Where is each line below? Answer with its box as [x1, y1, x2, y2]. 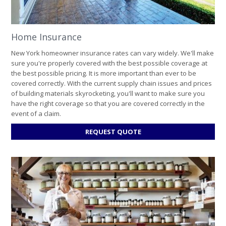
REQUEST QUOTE [85, 127, 141, 136]
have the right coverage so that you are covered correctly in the [11, 98, 205, 108]
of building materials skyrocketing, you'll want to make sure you [11, 88, 205, 98]
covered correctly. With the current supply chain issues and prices [11, 78, 212, 88]
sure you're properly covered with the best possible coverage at [11, 58, 207, 68]
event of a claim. [11, 108, 63, 118]
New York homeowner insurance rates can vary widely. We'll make [11, 48, 214, 58]
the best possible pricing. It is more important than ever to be [11, 68, 196, 78]
